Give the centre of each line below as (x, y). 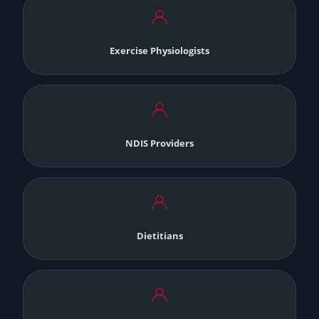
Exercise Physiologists (159, 51)
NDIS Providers (159, 143)
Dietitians (159, 236)
